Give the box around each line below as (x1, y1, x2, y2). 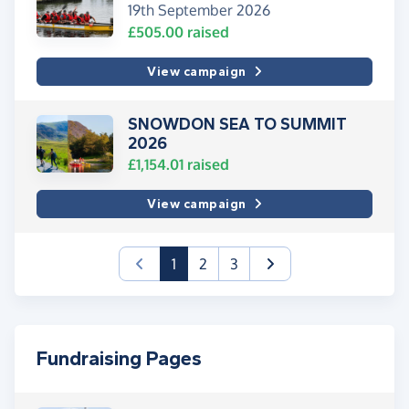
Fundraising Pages (37, 346, 202, 371)
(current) (174, 253, 233, 272)
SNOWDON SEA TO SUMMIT (128, 113, 347, 134)
